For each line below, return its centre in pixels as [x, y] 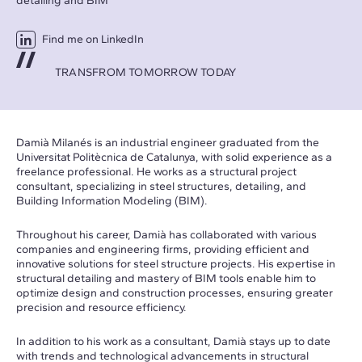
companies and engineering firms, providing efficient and [163, 249]
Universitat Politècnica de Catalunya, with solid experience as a [174, 157]
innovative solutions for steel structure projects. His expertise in [176, 263]
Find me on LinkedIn [93, 39]
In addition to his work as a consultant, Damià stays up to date [173, 341]
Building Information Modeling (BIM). [112, 200]
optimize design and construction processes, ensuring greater [175, 293]
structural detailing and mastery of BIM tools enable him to [166, 278]
